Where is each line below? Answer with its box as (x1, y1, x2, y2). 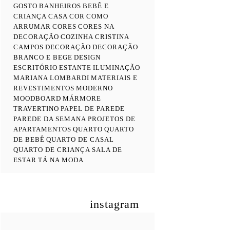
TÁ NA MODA (38, 156, 84, 164)
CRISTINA (95, 33, 129, 41)
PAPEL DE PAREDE (61, 105, 125, 112)
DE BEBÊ (13, 136, 45, 143)
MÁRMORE (63, 94, 101, 102)
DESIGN (74, 53, 101, 61)
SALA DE (92, 146, 122, 154)
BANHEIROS (39, 2, 81, 10)
